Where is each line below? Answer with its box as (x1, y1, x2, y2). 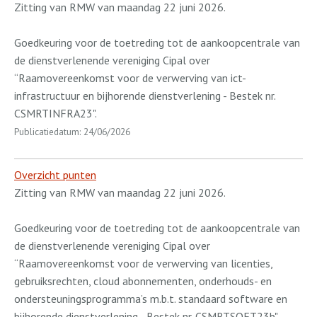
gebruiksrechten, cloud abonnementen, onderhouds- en (14, 273, 272, 288)
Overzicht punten (14, 167, 96, 182)
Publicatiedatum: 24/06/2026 (14, 125, 130, 138)
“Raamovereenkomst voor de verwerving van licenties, (14, 255, 272, 270)
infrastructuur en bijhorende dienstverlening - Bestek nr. (14, 88, 275, 103)
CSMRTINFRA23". (14, 105, 97, 120)
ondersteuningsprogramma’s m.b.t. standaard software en (14, 291, 287, 306)
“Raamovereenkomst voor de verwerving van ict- (14, 70, 246, 85)
